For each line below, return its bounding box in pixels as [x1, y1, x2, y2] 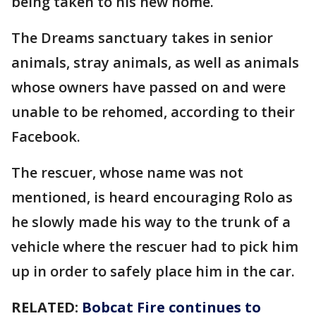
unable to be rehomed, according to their [11, 102, 295, 121]
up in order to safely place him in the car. [11, 262, 295, 281]
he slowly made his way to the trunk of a [11, 212, 291, 231]
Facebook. [11, 127, 80, 146]
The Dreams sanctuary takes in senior [11, 28, 273, 47]
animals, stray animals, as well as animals [11, 53, 299, 72]
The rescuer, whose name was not [11, 163, 243, 182]
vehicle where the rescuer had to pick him [11, 237, 298, 256]
